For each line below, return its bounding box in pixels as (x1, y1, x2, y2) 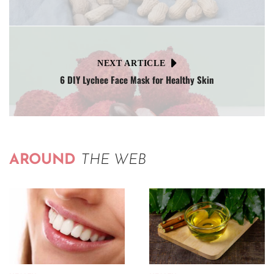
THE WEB (81, 153, 146, 168)
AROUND (9, 153, 81, 168)
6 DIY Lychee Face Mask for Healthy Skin (60, 73, 214, 87)
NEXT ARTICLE (97, 58, 166, 68)
